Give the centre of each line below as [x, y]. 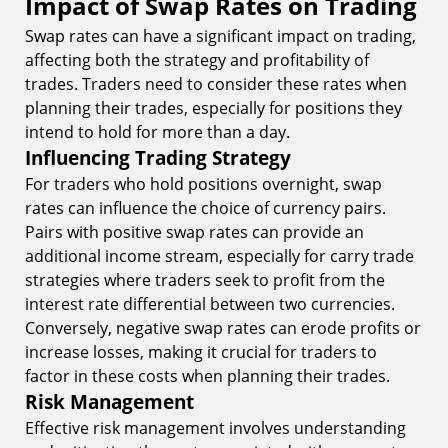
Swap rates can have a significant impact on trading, [220, 36]
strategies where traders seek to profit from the [205, 280]
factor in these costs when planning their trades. [207, 376]
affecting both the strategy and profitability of [197, 60]
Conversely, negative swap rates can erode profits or [223, 328]
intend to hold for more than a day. [157, 132]
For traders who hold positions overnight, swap [203, 184]
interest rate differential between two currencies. [210, 304]
